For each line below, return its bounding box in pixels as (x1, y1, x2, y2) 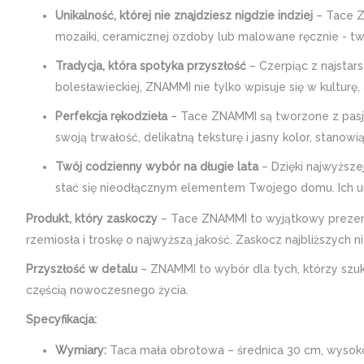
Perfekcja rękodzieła (55, 110, 167, 123)
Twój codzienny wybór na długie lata (55, 160, 258, 173)
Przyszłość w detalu (26, 262, 137, 275)
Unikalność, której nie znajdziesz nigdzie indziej (55, 9, 313, 22)
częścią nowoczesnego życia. (26, 284, 188, 297)
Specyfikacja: (26, 313, 97, 326)
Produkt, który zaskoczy (26, 212, 158, 225)
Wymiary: (55, 344, 106, 357)
